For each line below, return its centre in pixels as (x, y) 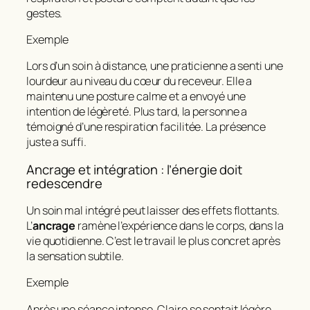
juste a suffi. (56, 142)
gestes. (45, 13)
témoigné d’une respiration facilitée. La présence (146, 127)
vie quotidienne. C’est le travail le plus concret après (153, 241)
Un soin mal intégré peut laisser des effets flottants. (153, 211)
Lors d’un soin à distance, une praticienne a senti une (155, 66)
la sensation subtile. (75, 256)
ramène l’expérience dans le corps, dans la (180, 226)
